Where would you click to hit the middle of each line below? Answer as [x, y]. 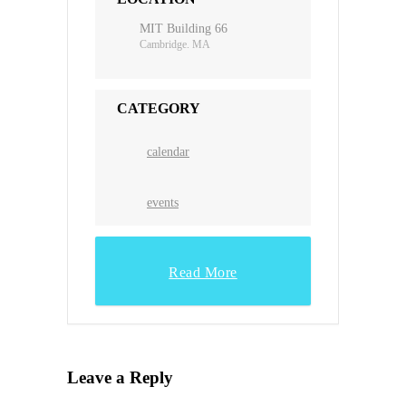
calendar [168, 151]
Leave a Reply [120, 378]
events [163, 202]
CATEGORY [159, 108]
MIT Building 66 [184, 28]
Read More [203, 272]
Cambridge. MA [175, 44]
